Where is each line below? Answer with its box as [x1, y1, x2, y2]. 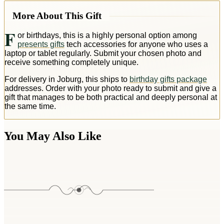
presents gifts [17, 39, 64, 48]
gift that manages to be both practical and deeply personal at [4, 92, 217, 101]
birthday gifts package [129, 74, 207, 83]
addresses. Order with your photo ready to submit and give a [4, 83, 216, 92]
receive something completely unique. [4, 57, 138, 66]
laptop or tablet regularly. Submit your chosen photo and [4, 48, 201, 57]
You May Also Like [4, 129, 101, 142]
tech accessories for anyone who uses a [64, 39, 208, 48]
